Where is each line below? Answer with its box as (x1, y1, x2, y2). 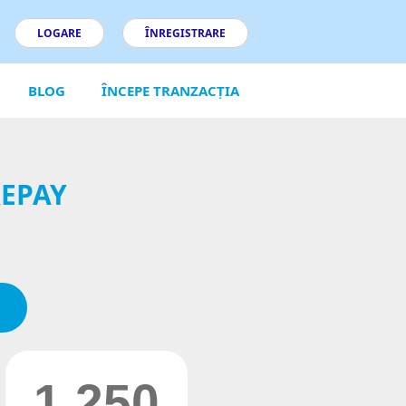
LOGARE (36, 25, 82, 41)
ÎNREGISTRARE (144, 25, 226, 41)
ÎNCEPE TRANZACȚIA (101, 82, 239, 100)
